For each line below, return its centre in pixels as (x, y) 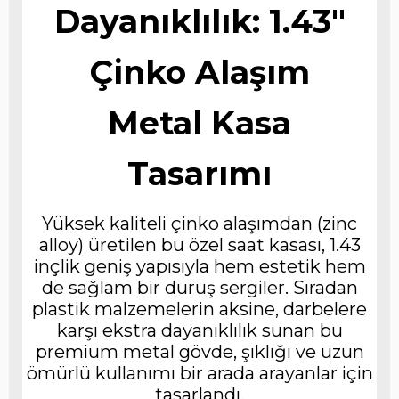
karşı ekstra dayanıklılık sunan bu (199, 330)
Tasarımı (199, 173)
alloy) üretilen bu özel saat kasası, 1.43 (199, 244)
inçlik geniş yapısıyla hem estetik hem (199, 266)
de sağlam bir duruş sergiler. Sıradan (199, 287)
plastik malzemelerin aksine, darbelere (199, 309)
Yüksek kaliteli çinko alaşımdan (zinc (199, 223)
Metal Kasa (199, 122)
